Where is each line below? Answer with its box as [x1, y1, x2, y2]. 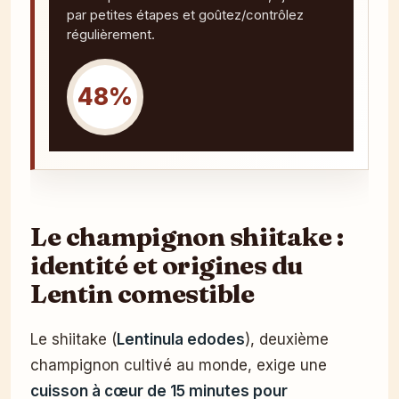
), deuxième [245, 330, 329, 348]
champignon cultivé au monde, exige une [30, 355, 327, 374]
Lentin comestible [30, 276, 255, 309]
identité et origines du [30, 248, 304, 281]
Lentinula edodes [117, 330, 245, 348]
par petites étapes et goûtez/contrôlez [67, 5, 304, 23]
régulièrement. [67, 25, 155, 43]
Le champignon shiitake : [30, 219, 344, 252]
